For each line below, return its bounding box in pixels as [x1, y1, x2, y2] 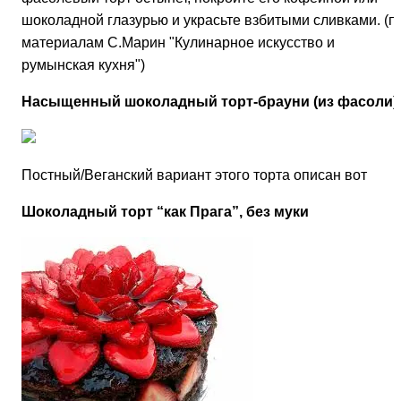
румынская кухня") [21, 57, 145, 73]
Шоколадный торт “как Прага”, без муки [21, 204, 309, 220]
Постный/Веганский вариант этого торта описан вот [21, 167, 367, 183]
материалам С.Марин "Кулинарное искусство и [21, 35, 335, 51]
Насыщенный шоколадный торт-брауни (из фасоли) [21, 94, 397, 110]
